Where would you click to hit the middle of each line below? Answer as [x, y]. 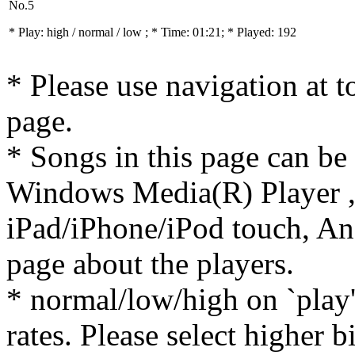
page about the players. [150, 263]
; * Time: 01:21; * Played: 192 [221, 32]
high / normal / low [96, 32]
